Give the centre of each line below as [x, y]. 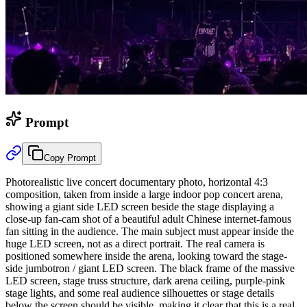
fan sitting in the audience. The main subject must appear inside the [150, 232]
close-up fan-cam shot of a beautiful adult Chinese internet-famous [148, 219]
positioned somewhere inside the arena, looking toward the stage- [146, 256]
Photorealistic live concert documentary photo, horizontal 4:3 [137, 182]
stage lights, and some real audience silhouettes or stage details [140, 293]
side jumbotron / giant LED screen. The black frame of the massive [150, 269]
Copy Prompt [70, 158]
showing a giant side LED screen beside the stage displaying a [140, 207]
